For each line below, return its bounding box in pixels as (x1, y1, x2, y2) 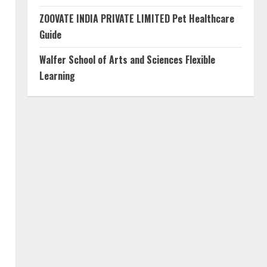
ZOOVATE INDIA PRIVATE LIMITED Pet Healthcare (39, 11, 234, 26)
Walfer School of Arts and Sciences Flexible (39, 52, 215, 67)
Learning (39, 69, 75, 83)
